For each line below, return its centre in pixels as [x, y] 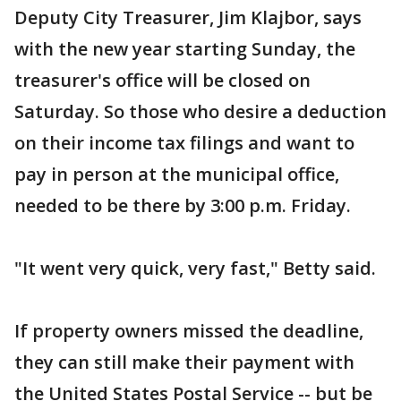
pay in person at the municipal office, [177, 174]
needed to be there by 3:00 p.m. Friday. [183, 205]
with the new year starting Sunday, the [185, 48]
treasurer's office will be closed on [162, 80]
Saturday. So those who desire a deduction [200, 111]
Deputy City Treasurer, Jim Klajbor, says [188, 17]
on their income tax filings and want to [184, 142]
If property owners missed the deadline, [189, 330]
